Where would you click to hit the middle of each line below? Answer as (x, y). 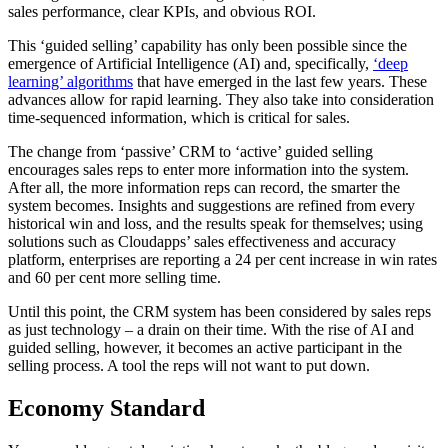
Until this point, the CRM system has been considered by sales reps (219, 311)
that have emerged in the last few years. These (280, 81)
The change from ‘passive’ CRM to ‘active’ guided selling (190, 151)
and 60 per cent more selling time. (116, 277)
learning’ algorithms (70, 81)
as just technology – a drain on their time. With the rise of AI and (211, 329)
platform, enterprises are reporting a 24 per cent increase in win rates (222, 259)
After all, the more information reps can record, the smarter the (204, 187)
